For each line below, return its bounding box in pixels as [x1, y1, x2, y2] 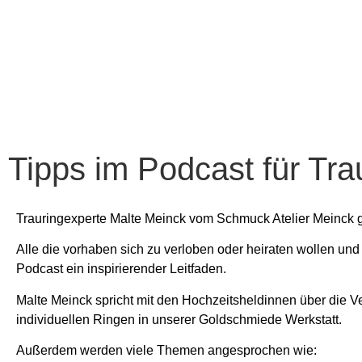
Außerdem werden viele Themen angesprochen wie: [16, 343, 317, 357]
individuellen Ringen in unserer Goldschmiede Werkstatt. [16, 312, 342, 326]
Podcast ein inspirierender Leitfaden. [16, 262, 226, 276]
